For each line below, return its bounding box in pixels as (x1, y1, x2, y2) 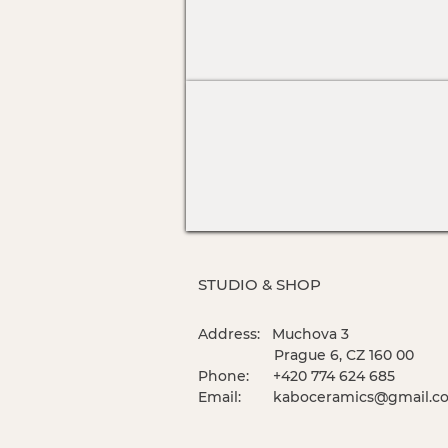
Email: (198, 388, 273, 406)
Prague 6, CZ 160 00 (198, 346, 414, 364)
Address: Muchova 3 (198, 325, 349, 343)
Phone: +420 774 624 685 (198, 367, 395, 385)
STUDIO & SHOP (198, 275, 321, 294)
